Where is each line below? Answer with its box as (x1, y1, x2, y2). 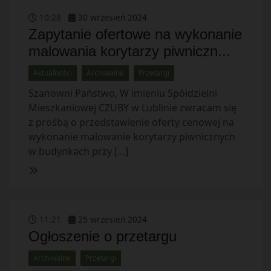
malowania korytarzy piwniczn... (28, 43, 230, 59)
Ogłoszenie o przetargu (28, 228, 177, 244)
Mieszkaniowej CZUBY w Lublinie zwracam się (28, 101, 237, 114)
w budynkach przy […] (28, 145, 128, 158)
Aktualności (33, 68, 72, 78)
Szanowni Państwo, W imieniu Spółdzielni (28, 87, 217, 100)
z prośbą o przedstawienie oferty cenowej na (28, 116, 234, 129)
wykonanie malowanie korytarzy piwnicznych (28, 130, 235, 143)
